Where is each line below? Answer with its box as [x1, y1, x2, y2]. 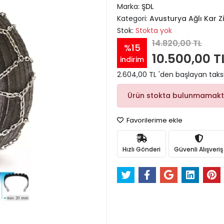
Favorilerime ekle [125, 115, 182, 125]
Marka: [117, 1, 141, 11]
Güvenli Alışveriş [174, 144, 223, 153]
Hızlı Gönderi [122, 144, 160, 153]
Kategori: [117, 13, 149, 23]
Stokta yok [135, 25, 172, 35]
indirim [120, 54, 144, 64]
